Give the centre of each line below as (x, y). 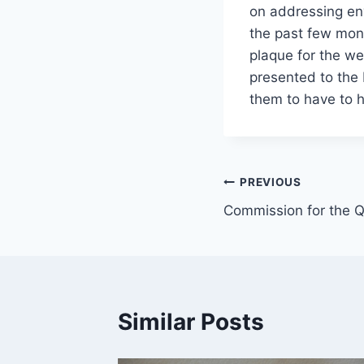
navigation (281, 221)
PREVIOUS (271, 182)
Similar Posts (191, 321)
